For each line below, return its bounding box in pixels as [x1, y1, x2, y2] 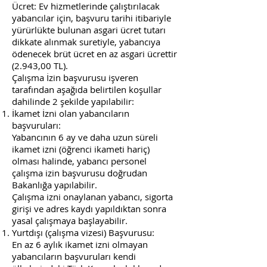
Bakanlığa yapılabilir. [12, 179, 97, 191]
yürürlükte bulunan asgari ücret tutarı [12, 24, 166, 36]
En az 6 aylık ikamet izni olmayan [12, 238, 148, 250]
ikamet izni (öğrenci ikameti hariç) [12, 143, 150, 155]
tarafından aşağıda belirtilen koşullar [12, 83, 162, 95]
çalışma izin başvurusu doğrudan [12, 167, 147, 179]
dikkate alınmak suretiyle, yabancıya [12, 36, 160, 48]
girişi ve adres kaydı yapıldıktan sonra [12, 203, 166, 215]
